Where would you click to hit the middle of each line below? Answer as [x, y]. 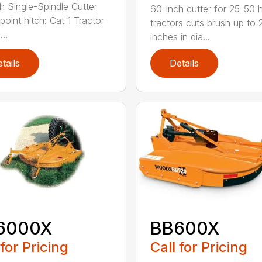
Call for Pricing [199, 247]
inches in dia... [180, 37]
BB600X [185, 228]
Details [184, 63]
